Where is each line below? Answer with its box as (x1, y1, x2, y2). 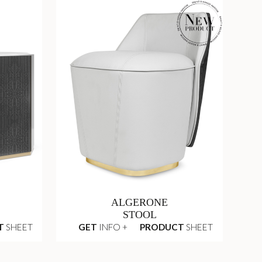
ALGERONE (111, 196, 168, 209)
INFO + (96, 222, 127, 233)
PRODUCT (140, 222, 185, 233)
